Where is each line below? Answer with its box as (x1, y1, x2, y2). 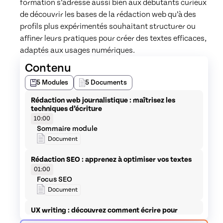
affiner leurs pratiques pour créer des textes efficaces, (20, 34, 207, 43)
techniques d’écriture (31, 105, 102, 113)
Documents (91, 79, 127, 87)
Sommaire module (37, 124, 98, 133)
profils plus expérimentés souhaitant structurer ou (20, 22, 196, 31)
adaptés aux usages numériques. (20, 46, 135, 55)
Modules (42, 79, 68, 87)
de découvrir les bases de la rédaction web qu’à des (20, 10, 196, 19)
